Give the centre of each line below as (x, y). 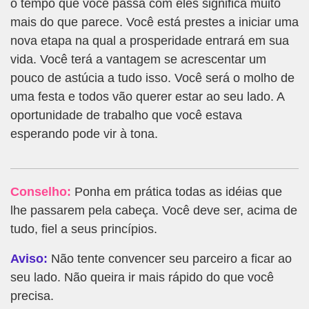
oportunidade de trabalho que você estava (126, 115)
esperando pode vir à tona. (84, 133)
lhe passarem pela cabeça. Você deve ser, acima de (154, 210)
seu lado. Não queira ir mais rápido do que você (142, 277)
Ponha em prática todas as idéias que (177, 191)
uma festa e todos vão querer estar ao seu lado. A (147, 96)
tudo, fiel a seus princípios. (84, 229)
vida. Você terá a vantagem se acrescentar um (138, 59)
